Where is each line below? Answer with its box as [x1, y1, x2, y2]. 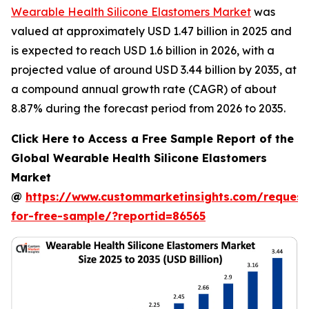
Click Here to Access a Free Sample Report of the [11, 132, 294, 146]
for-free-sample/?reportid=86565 [11, 209, 206, 223]
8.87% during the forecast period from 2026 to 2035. [11, 101, 286, 115]
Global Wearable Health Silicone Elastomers [11, 151, 267, 165]
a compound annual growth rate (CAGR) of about [11, 82, 277, 96]
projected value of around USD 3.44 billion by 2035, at [11, 63, 297, 77]
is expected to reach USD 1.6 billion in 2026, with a [11, 43, 275, 57]
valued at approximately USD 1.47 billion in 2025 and [11, 24, 292, 38]
